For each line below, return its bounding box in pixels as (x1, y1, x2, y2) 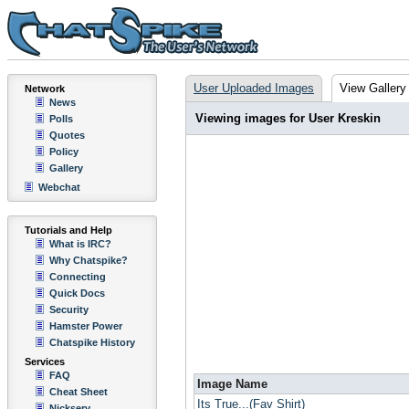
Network (25, 83, 65, 94)
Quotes (49, 130, 85, 141)
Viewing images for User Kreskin (195, 111, 381, 125)
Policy (49, 146, 79, 157)
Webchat (38, 182, 80, 193)
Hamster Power (49, 320, 122, 331)
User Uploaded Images (194, 81, 314, 95)
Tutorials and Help (25, 225, 112, 236)
